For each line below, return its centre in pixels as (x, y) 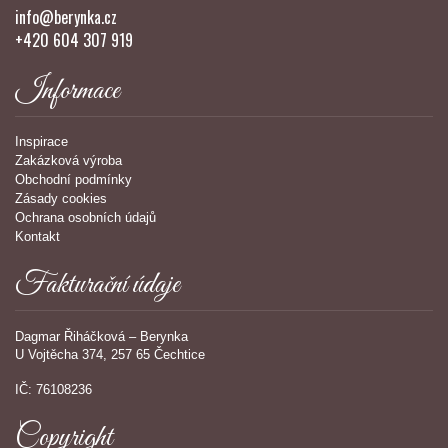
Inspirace (41, 142)
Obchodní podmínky (73, 180)
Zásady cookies (61, 199)
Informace (67, 91)
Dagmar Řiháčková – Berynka (101, 336)
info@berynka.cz (66, 17)
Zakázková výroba (68, 161)
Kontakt (37, 237)
